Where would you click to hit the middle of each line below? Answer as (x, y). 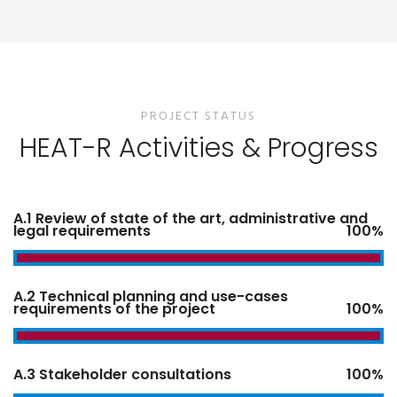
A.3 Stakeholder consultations (122, 374)
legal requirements (82, 230)
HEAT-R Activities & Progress (198, 148)
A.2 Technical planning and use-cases (151, 296)
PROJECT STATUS (198, 116)
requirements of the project (114, 308)
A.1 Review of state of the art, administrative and (191, 218)
